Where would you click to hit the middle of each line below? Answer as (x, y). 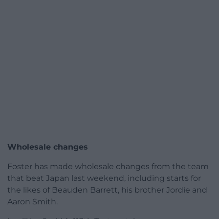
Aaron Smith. (33, 202)
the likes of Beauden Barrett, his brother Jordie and (107, 190)
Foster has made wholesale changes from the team (108, 167)
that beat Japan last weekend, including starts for (104, 178)
